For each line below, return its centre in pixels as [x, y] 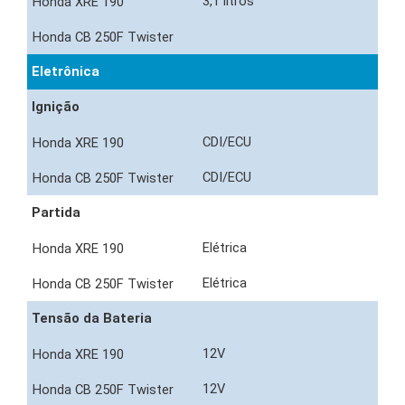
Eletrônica [66, 72]
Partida [56, 213]
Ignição [56, 107]
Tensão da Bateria [92, 319]
